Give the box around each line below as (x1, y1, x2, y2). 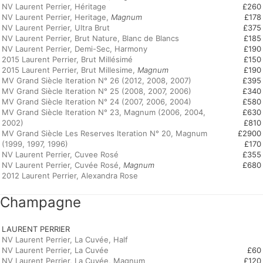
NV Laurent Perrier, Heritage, (2, 12, 111, 22)
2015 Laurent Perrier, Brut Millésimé (2, 55, 133, 64)
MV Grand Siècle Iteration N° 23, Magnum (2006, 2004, (2, 107, 205, 117)
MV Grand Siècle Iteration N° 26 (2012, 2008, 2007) (2, 76, 191, 85)
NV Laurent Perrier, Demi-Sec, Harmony (2, 44, 147, 53)
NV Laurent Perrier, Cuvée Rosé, (2, 160, 123, 170)
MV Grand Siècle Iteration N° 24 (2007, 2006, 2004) (2, 97, 191, 106)
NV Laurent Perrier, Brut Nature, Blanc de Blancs (2, 33, 179, 43)
